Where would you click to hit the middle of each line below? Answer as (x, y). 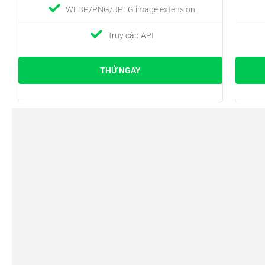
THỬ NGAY (120, 70)
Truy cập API (130, 35)
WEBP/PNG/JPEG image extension (131, 9)
